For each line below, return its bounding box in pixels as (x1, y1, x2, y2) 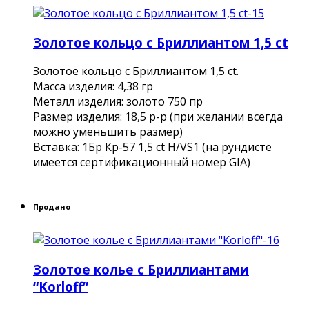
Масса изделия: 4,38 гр (33, 79, 153, 94)
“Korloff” (33, 278, 88, 296)
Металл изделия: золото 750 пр (33, 94, 203, 110)
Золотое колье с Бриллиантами (33, 261, 249, 279)
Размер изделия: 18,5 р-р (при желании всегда (33, 109, 283, 125)
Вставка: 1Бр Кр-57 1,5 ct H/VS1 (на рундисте (33, 139, 272, 155)
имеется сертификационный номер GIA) (33, 154, 250, 170)
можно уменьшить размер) (33, 124, 183, 140)
